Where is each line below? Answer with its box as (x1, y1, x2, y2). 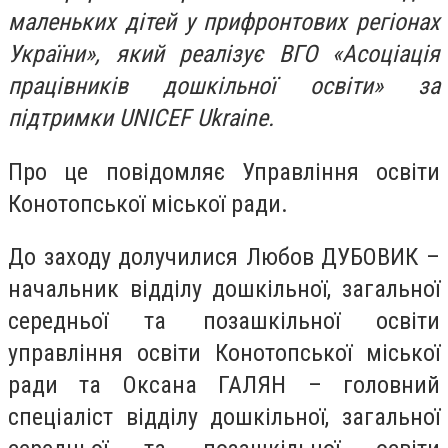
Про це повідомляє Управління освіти (8, 157, 440, 186)
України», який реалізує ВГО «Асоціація (8, 40, 440, 68)
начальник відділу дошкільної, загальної (8, 275, 440, 304)
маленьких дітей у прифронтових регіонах (8, 8, 440, 36)
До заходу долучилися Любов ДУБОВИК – (8, 243, 440, 272)
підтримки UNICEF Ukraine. (8, 104, 274, 132)
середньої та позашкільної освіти (8, 307, 440, 336)
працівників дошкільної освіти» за (8, 72, 440, 100)
